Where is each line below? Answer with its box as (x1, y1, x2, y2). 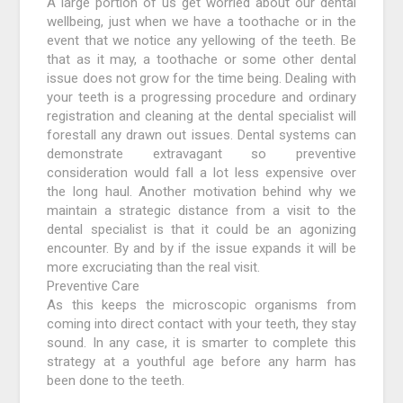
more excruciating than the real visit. (47, 259, 261, 275)
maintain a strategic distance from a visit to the (47, 202, 356, 219)
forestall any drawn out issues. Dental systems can (47, 127, 356, 143)
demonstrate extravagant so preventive (47, 146, 356, 162)
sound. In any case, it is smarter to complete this (47, 335, 356, 351)
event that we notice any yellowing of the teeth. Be (47, 32, 356, 49)
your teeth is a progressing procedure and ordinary (47, 89, 356, 105)
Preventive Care (47, 278, 140, 294)
